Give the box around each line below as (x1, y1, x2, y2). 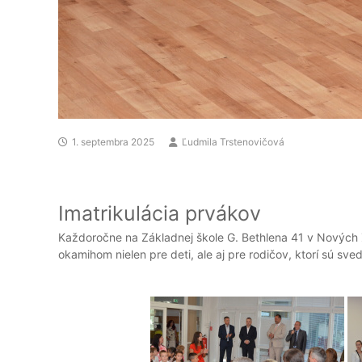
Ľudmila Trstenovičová (182, 136, 284, 148)
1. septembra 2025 (72, 136, 154, 148)
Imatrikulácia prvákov (58, 200, 261, 225)
